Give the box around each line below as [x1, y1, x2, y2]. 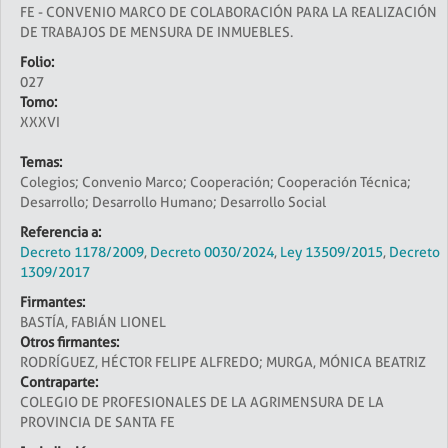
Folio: [20, 54, 54, 70]
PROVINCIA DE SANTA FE [20, 414, 175, 430]
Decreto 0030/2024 [150, 244, 274, 260]
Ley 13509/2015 [280, 244, 383, 260]
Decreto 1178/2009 [20, 244, 144, 260]
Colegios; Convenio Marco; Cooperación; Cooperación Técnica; [20, 174, 411, 190]
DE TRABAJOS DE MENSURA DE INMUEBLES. [20, 24, 293, 40]
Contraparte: [20, 374, 98, 390]
